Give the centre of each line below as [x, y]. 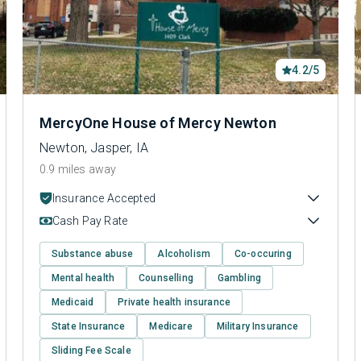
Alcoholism [184, 254]
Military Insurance [257, 326]
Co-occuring [263, 254]
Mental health [83, 278]
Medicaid [73, 302]
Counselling [166, 278]
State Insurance [89, 326]
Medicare [171, 326]
